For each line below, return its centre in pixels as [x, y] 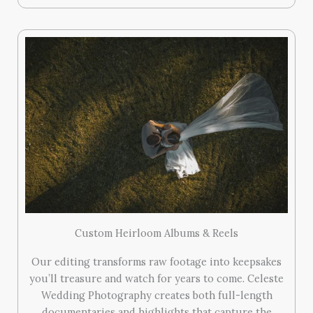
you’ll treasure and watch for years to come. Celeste [156, 278]
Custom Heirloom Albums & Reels [156, 233]
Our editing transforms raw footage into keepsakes [156, 261]
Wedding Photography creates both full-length [156, 295]
